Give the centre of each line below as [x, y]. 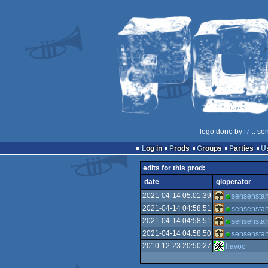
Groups [212, 148]
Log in [154, 148]
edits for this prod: [174, 168]
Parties [243, 148]
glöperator [233, 182]
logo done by [222, 132]
